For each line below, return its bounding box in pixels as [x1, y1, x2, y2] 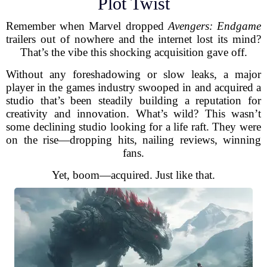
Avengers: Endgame [167, 20, 262, 32]
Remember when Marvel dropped [6, 20, 168, 32]
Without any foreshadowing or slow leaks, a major [6, 68, 261, 80]
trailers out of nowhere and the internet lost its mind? [6, 33, 261, 45]
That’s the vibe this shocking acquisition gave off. [20, 46, 247, 58]
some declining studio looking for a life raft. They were [6, 120, 261, 133]
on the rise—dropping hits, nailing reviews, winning [6, 133, 261, 146]
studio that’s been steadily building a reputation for [6, 94, 261, 107]
